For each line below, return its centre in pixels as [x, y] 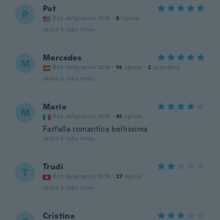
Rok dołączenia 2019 [82, 116]
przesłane [167, 67]
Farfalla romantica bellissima [95, 129]
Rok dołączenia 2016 [82, 67]
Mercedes [62, 58]
